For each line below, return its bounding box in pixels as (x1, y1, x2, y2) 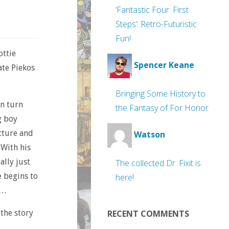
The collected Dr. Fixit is (116, 157, 201, 169)
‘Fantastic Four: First (116, 4, 189, 15)
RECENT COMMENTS (107, 208, 189, 219)
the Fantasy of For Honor (116, 102, 209, 113)
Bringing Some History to (116, 88, 205, 99)
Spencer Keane (134, 59, 194, 71)
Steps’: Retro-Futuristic (116, 18, 197, 30)
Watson (134, 129, 165, 141)
